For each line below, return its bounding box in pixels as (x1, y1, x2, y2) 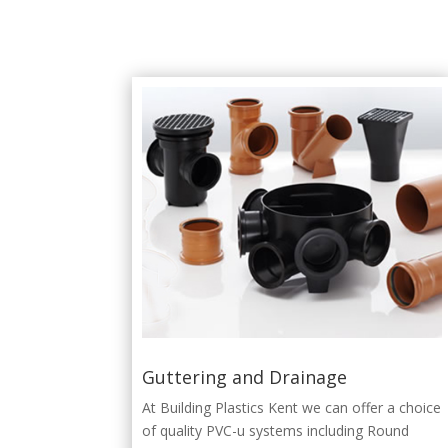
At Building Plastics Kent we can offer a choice (142, 397, 441, 417)
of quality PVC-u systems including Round (142, 420, 409, 440)
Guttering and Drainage (142, 364, 347, 389)
